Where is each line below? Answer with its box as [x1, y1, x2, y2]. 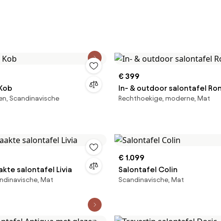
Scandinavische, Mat [118, 176, 184, 184]
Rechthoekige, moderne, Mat [118, 95, 210, 102]
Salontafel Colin [118, 165, 178, 174]
